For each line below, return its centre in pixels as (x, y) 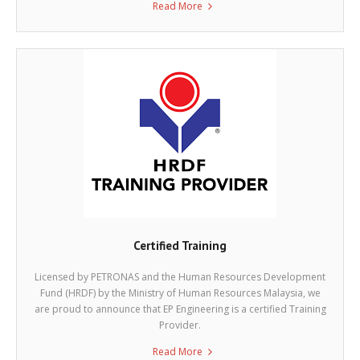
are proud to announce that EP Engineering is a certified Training (180, 309)
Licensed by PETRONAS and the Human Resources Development (180, 277)
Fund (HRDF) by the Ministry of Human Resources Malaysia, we (180, 293)
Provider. (180, 325)
